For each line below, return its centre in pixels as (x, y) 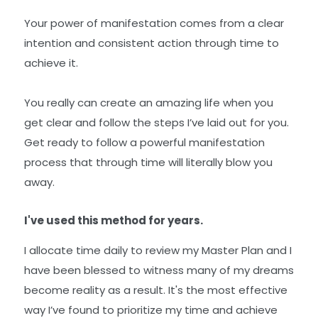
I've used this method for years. (114, 220)
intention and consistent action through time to (152, 43)
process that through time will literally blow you (148, 163)
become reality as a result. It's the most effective (156, 290)
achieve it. (51, 63)
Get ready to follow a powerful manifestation (144, 143)
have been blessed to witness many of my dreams (159, 270)
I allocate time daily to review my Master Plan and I (158, 250)
